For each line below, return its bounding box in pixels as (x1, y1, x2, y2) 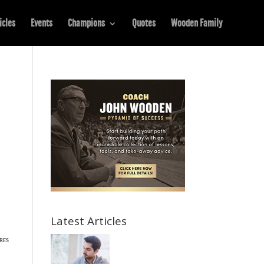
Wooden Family (171, 18, 223, 29)
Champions (68, 18, 105, 29)
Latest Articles (50, 213, 127, 229)
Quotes (132, 18, 156, 29)
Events (31, 18, 52, 29)
